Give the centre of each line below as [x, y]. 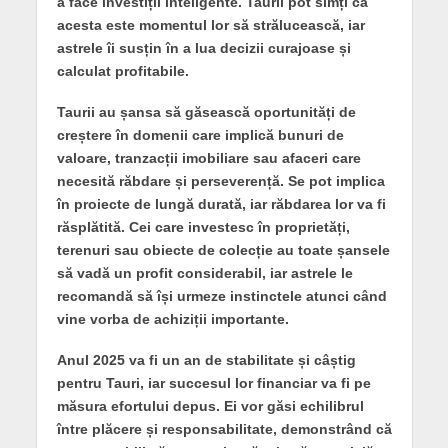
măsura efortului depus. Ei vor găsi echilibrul [210, 405]
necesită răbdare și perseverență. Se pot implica [220, 181]
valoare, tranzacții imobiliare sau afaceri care [208, 158]
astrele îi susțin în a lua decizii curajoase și [203, 48]
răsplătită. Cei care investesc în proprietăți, [203, 227]
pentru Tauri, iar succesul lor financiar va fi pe [213, 382]
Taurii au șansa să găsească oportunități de [206, 112]
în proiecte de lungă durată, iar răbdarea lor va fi [221, 204]
